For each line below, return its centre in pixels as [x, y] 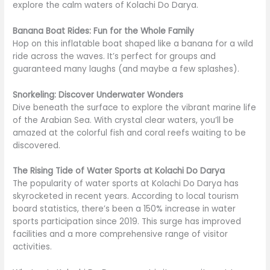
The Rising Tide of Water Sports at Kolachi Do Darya [119, 171]
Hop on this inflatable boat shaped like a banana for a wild [133, 43]
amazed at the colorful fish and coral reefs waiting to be [130, 133]
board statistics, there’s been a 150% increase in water [124, 209]
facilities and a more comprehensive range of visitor [121, 234]
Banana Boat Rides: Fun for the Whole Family [104, 31]
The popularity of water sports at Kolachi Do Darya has [126, 184]
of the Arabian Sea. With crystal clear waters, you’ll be [124, 120]
